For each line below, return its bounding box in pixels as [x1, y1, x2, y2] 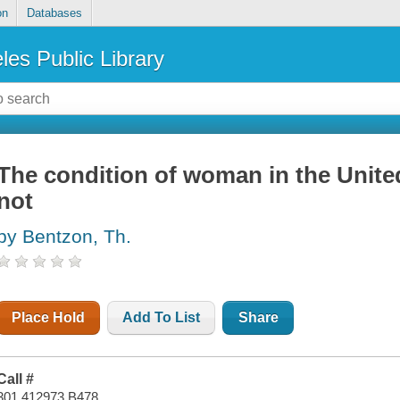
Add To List [122, 310, 201, 326]
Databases [26, 6, 82, 21]
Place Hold [12, 310, 86, 326]
